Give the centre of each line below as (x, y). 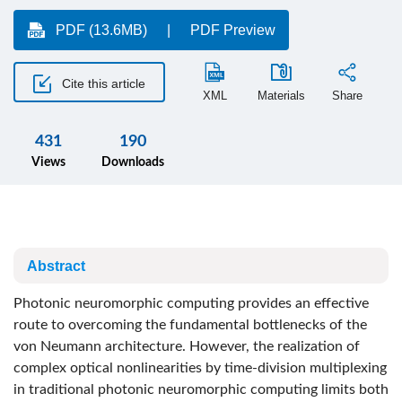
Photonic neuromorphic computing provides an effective (191, 303)
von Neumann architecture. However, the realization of (187, 346)
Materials (281, 96)
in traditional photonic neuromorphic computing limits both (201, 389)
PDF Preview (233, 30)
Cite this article (102, 83)
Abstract (56, 266)
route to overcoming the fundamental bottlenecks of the (190, 325)
